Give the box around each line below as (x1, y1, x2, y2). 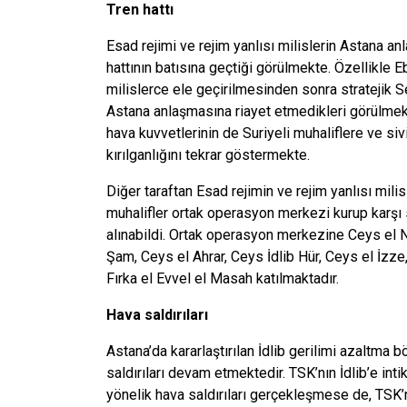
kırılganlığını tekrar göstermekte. (106, 145, 310, 164)
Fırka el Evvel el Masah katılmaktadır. (106, 269, 339, 287)
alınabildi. (106, 225, 169, 243)
